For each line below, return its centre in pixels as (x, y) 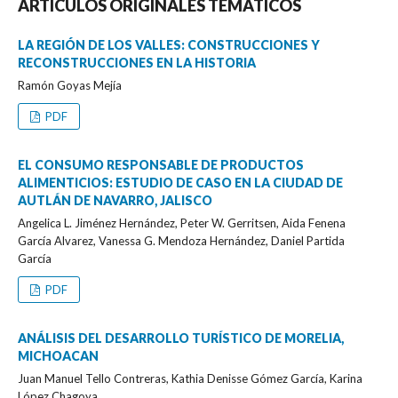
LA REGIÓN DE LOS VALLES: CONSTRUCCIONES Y (169, 44)
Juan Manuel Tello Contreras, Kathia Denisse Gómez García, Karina (190, 378)
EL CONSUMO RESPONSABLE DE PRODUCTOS (161, 164)
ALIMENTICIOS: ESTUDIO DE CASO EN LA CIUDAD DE (180, 182)
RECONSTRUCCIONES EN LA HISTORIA (137, 62)
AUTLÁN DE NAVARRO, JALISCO (115, 200)
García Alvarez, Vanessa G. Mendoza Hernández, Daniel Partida (181, 240)
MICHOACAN (58, 355)
